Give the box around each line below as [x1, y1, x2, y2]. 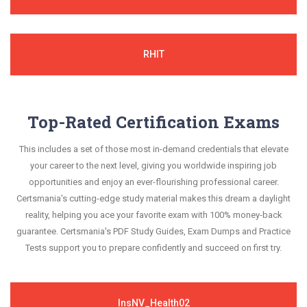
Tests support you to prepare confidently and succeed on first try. [25, 242, 282, 253]
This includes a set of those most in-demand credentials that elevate [19, 143, 288, 154]
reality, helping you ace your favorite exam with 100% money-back [25, 209, 282, 220]
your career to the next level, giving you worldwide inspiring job [30, 160, 277, 171]
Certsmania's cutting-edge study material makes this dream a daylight [16, 193, 291, 204]
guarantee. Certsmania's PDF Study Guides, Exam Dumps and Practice [16, 225, 291, 236]
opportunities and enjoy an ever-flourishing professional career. [28, 176, 279, 187]
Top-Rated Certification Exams [27, 110, 280, 133]
